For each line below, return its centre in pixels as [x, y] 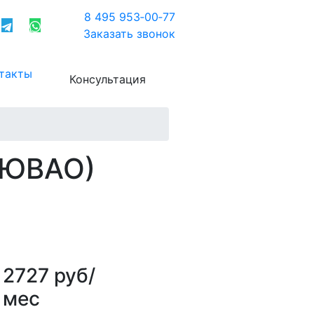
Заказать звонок [129, 34]
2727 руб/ [49, 275]
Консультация [108, 79]
